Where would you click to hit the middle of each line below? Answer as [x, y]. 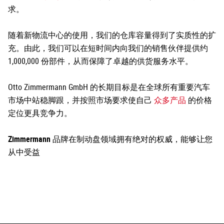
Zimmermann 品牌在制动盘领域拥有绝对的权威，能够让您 [110, 139]
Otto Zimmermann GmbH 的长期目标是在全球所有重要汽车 [109, 87]
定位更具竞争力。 [40, 113]
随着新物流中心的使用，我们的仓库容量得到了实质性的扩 [112, 35]
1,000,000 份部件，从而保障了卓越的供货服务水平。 [100, 61]
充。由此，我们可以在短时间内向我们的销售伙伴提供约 [108, 48]
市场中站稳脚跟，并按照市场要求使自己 [81, 100]
